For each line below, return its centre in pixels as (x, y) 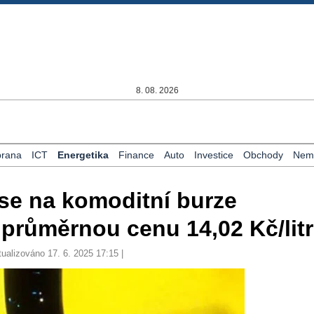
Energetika (83, 155)
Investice (214, 155)
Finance (136, 155)
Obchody (263, 155)
